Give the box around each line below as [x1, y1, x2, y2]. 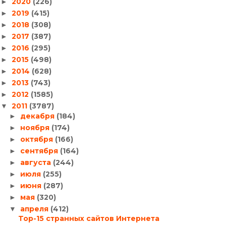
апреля [20, 204, 50, 213]
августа [20, 157, 53, 167]
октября [20, 134, 55, 144]
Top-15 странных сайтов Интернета [18, 214, 159, 223]
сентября [20, 146, 60, 155]
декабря [20, 111, 56, 121]
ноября [20, 123, 51, 132]
